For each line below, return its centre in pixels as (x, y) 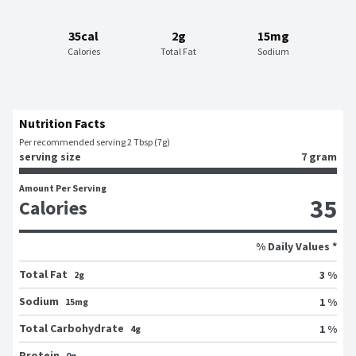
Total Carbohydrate (72, 329)
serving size (50, 157)
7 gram (319, 157)
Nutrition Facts (62, 124)
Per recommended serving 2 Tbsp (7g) (95, 142)
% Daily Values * (296, 247)
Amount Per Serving (63, 188)
